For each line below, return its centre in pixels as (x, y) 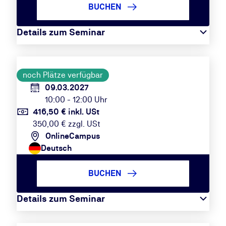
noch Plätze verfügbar (63, 75)
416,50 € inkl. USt (66, 112)
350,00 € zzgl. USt (66, 124)
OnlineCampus (72, 136)
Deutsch (56, 148)
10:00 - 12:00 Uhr (76, 100)
